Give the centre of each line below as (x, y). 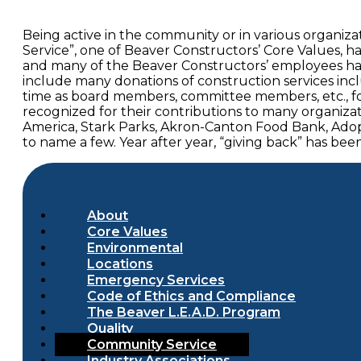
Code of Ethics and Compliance (191, 297)
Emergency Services (156, 280)
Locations (120, 264)
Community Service (152, 345)
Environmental (135, 248)
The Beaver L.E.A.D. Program (184, 313)
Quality (110, 329)
